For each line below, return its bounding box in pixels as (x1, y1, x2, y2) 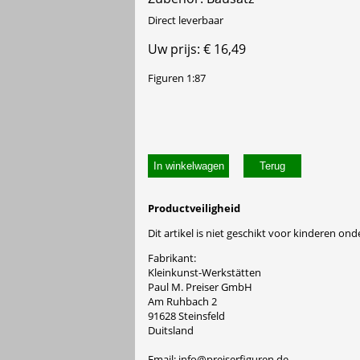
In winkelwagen (153, 160, 224, 173)
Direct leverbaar (148, 12, 223, 27)
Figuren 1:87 (148, 70, 206, 85)
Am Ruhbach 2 (148, 294, 217, 309)
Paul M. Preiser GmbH (148, 280, 252, 295)
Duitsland (148, 323, 194, 338)
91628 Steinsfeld (148, 309, 225, 324)
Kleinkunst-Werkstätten (148, 265, 261, 280)
